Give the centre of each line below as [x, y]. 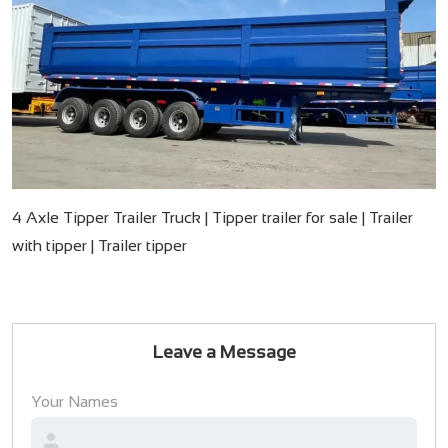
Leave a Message [224, 352]
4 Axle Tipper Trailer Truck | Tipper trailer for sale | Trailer [212, 217]
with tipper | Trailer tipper [99, 245]
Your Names [74, 401]
